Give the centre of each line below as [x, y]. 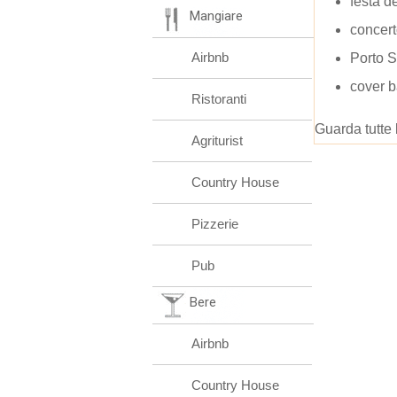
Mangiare [216, 16]
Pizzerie [215, 224]
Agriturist [217, 140]
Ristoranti [219, 99]
